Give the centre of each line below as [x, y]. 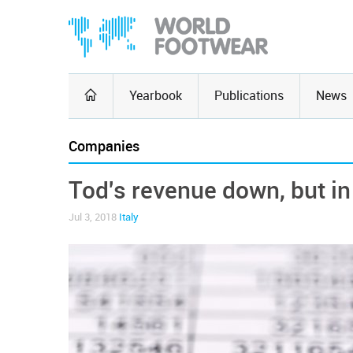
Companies [104, 147]
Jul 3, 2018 [94, 217]
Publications [249, 96]
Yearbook [156, 96]
